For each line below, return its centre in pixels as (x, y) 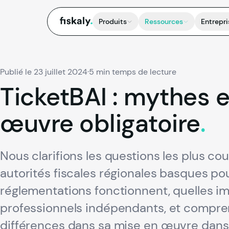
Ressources (164, 21)
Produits (113, 21)
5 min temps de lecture (133, 72)
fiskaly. (72, 21)
